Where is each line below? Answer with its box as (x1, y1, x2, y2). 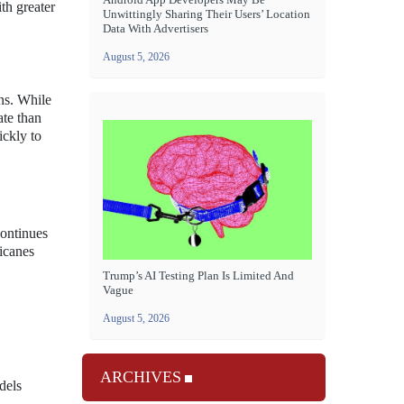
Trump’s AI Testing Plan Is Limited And (103, 268, 294, 282)
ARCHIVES (100, 367, 181, 386)
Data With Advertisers (103, 21, 208, 35)
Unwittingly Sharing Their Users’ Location (103, 6, 310, 21)
